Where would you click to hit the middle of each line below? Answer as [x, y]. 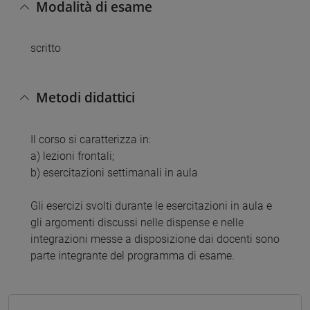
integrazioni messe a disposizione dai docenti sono [155, 239]
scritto [46, 48]
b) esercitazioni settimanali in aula [114, 172]
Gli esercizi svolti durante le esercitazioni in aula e [151, 206]
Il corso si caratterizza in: [91, 139]
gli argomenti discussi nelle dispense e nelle [137, 222]
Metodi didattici [85, 97]
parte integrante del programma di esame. [133, 255]
